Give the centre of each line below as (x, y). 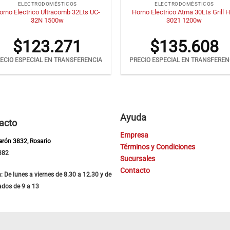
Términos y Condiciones (158, 147)
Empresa (134, 136)
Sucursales (138, 159)
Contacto (135, 171)
